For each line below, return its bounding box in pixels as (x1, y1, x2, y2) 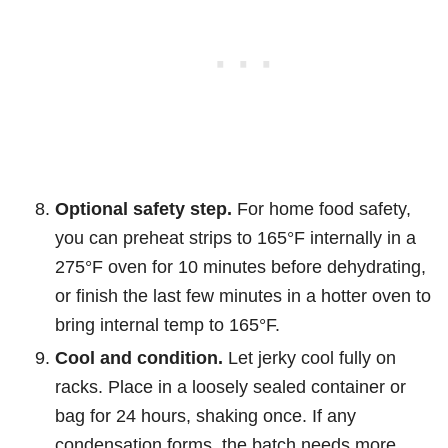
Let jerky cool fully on (223, 347, 396, 369)
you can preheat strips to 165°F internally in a (55, 227, 416, 249)
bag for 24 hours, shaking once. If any (55, 405, 356, 427)
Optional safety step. (55, 198, 232, 220)
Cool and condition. (55, 347, 223, 369)
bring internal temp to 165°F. (55, 314, 280, 336)
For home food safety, (232, 198, 411, 220)
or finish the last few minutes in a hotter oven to (55, 285, 431, 307)
